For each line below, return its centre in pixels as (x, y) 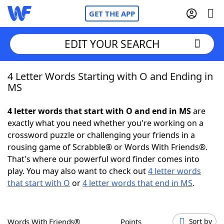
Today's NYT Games (66, 185)
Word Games (53, 212)
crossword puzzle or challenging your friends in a (101, 135)
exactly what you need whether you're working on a (105, 123)
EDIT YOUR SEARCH (112, 44)
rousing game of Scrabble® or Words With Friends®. (107, 147)
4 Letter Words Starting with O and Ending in (110, 76)
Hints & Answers (135, 185)
